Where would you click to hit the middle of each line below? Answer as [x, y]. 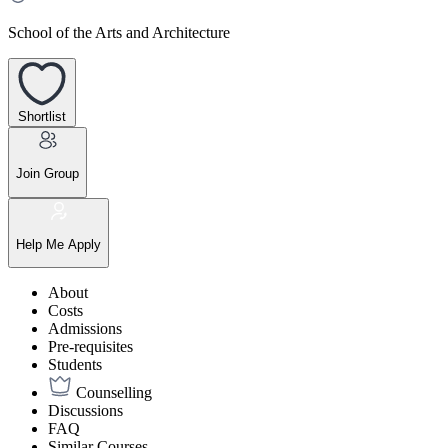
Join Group [47, 174]
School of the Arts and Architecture [119, 33]
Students [75, 365]
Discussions [85, 411]
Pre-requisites [90, 347]
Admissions [85, 329]
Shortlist [42, 116]
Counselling [114, 393]
